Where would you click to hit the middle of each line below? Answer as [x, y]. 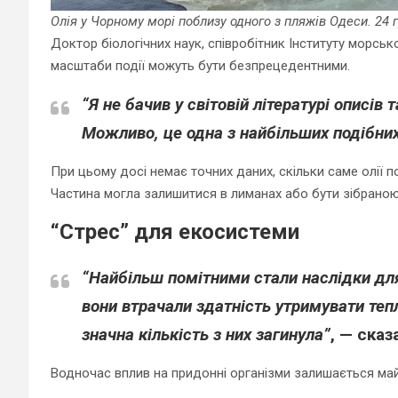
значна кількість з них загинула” [206, 334]
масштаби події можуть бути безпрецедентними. [200, 65]
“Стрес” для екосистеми [175, 231]
